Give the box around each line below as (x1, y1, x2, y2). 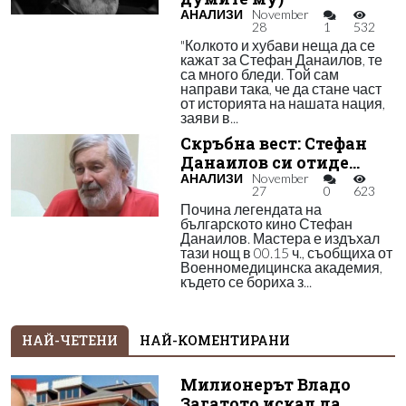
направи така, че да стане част (179, 80, 382, 97)
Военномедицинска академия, (179, 258, 382, 275)
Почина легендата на (179, 200, 322, 217)
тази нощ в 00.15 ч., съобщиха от (179, 244, 392, 261)
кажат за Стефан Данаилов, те (179, 51, 382, 68)
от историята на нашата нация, (179, 94, 385, 111)
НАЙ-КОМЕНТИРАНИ (140, 332, 290, 349)
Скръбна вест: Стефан (179, 133, 367, 154)
